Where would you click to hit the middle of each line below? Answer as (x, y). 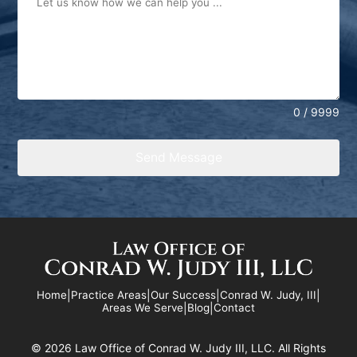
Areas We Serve (143, 308)
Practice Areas (109, 295)
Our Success (183, 295)
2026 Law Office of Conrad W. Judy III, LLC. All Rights (185, 348)
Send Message (178, 157)
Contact (234, 308)
